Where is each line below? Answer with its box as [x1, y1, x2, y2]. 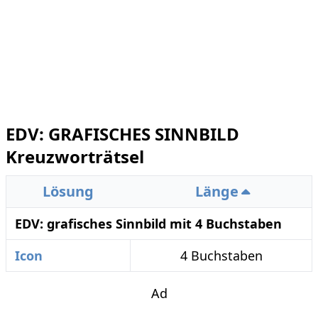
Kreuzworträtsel [6, 145, 144, 169]
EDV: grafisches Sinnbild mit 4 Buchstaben [15, 215, 282, 233]
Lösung [43, 182, 94, 202]
